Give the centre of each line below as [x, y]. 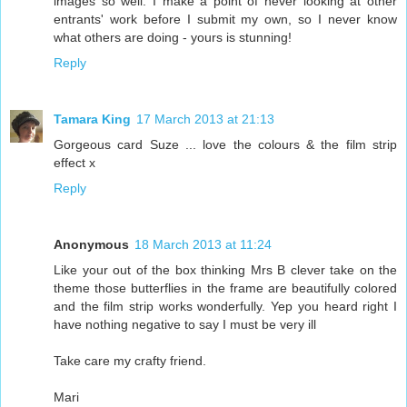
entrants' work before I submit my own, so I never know [225, 20]
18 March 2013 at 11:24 [203, 245]
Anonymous [91, 245]
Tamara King [92, 119]
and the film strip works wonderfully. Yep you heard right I [225, 307]
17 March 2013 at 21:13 [205, 119]
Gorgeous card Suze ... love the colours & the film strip [225, 145]
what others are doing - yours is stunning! [173, 38]
